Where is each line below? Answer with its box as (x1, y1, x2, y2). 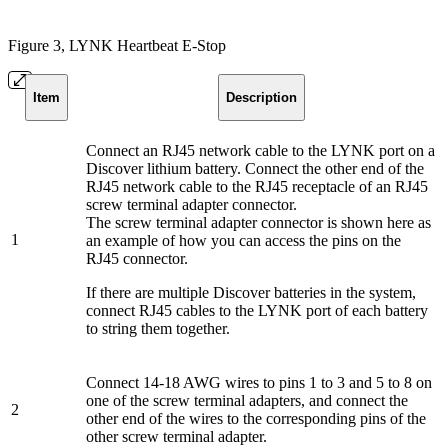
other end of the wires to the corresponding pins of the (86, 409, 426, 427)
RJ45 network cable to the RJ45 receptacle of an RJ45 (86, 177, 428, 195)
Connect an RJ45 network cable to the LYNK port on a (86, 141, 435, 159)
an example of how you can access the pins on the (86, 231, 401, 249)
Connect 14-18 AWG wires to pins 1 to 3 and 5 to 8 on (86, 373, 432, 391)
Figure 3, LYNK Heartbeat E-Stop (8, 36, 226, 54)
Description (226, 89, 297, 105)
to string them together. (86, 319, 230, 337)
